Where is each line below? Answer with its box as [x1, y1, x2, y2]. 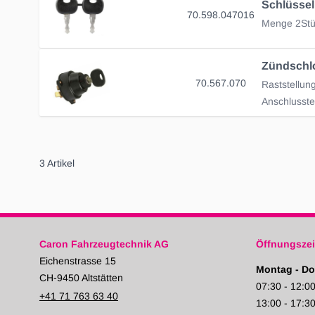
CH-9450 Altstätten [39, 272, 123, 284]
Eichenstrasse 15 [39, 255, 116, 267]
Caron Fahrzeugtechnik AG [39, 238, 169, 250]
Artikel [45, 157, 75, 169]
